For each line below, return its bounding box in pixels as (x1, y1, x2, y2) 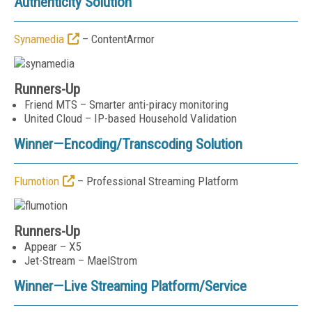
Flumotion (14, 174, 59, 188)
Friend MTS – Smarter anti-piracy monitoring (24, 97, 228, 111)
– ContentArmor (79, 32, 155, 46)
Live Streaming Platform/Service (63, 278, 247, 295)
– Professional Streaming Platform (75, 174, 238, 188)
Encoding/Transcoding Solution (63, 136, 242, 153)
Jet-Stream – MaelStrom (24, 253, 137, 267)
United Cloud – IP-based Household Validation (24, 111, 237, 125)
